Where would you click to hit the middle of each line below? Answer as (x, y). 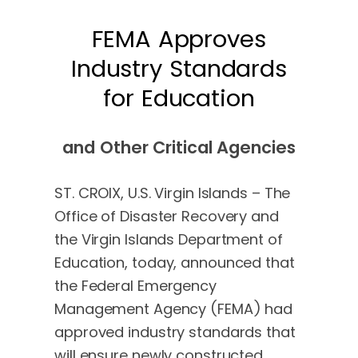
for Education (179, 98)
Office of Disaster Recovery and (167, 216)
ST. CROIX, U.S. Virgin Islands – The (173, 193)
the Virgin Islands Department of (169, 239)
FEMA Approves (179, 39)
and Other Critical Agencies (179, 147)
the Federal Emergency (135, 285)
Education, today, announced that (175, 262)
